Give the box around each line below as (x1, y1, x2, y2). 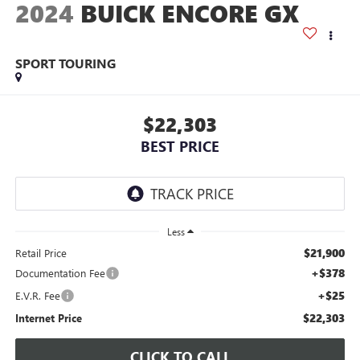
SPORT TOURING (14, 55, 116, 72)
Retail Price (14, 245, 67, 260)
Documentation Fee (14, 265, 105, 280)
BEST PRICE (141, 136, 219, 156)
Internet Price (14, 310, 82, 325)
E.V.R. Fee (14, 288, 60, 302)
